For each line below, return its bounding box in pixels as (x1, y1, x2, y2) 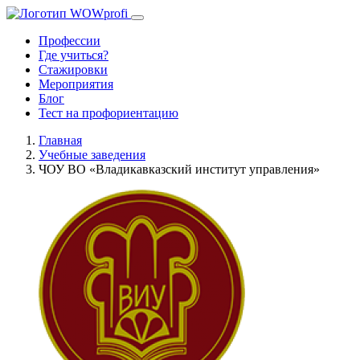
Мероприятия (39, 77, 113, 91)
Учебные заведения (39, 148, 145, 162)
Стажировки (39, 63, 108, 76)
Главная (39, 133, 82, 147)
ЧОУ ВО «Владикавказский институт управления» (39, 162, 320, 176)
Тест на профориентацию (39, 106, 178, 120)
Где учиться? (39, 48, 108, 62)
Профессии (39, 34, 100, 47)
